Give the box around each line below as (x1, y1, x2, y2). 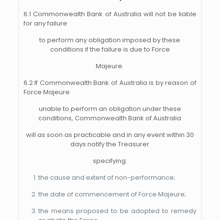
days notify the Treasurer (70, 139, 150, 149)
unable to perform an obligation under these (38, 104, 181, 113)
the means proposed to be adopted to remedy (38, 206, 196, 216)
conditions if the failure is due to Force (50, 45, 170, 54)
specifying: (92, 156, 127, 165)
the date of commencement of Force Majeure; (38, 190, 186, 199)
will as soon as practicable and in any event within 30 (26, 130, 194, 139)
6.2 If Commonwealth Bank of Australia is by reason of (23, 78, 196, 87)
